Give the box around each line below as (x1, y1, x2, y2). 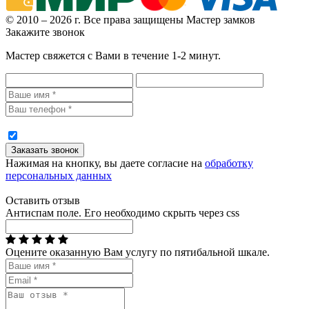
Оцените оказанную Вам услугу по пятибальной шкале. (6, 246, 270, 259)
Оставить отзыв (6, 195, 80, 207)
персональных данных (6, 170, 112, 182)
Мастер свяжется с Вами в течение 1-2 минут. (6, 50, 221, 62)
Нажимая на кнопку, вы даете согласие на (6, 157, 205, 170)
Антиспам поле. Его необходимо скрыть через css (6, 207, 239, 219)
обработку (205, 157, 253, 170)
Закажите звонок (6, 26, 85, 39)
